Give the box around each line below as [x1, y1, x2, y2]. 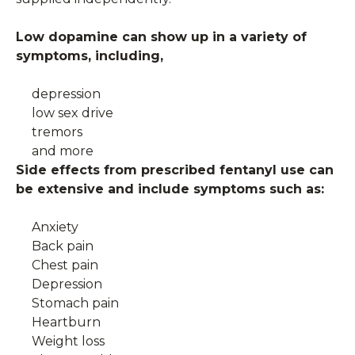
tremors [32, 124, 82, 139]
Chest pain [32, 257, 98, 273]
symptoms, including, [16, 48, 163, 63]
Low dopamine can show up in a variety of [16, 29, 307, 44]
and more [32, 143, 94, 158]
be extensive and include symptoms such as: [16, 181, 324, 197]
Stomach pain [32, 295, 119, 311]
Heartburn [32, 314, 101, 330]
